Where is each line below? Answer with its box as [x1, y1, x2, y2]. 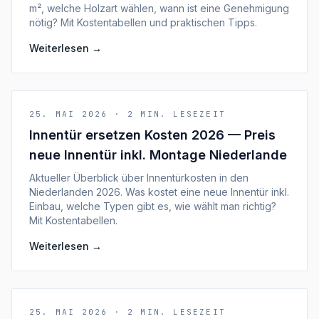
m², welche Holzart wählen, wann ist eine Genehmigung [29, 2, 289, 14]
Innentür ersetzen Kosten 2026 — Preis [29, 127, 276, 142]
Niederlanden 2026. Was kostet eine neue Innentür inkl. [29, 186, 289, 198]
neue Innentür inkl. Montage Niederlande [29, 147, 287, 162]
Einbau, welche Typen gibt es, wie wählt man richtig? [29, 200, 276, 212]
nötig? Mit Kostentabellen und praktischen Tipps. [29, 16, 257, 28]
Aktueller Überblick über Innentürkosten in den [29, 172, 249, 184]
